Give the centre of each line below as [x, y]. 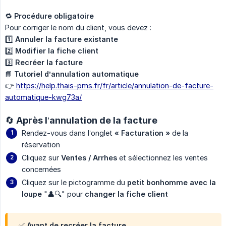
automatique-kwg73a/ [43, 97]
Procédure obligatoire [54, 16]
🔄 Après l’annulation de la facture [81, 121]
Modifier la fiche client [57, 51]
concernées [41, 169]
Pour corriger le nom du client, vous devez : [78, 28]
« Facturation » [142, 133]
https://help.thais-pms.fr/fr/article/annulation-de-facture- [115, 86]
